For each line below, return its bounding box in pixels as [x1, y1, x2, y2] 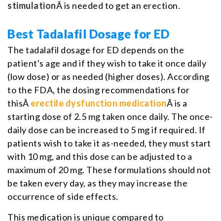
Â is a [166, 97, 187, 109]
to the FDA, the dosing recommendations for [7, 84, 189, 95]
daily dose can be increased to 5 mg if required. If [7, 124, 206, 135]
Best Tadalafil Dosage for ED [7, 26, 169, 41]
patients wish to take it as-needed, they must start [7, 137, 211, 148]
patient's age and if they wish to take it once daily [7, 57, 206, 69]
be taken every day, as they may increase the [7, 177, 187, 188]
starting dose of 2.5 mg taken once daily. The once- [7, 110, 213, 122]
